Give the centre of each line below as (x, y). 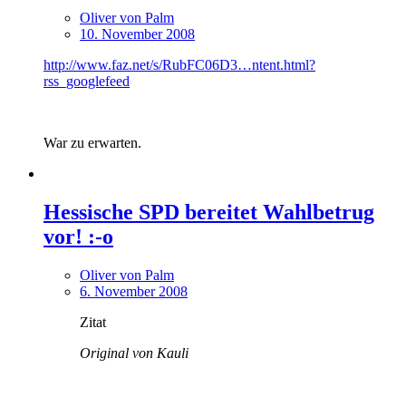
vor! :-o (78, 236)
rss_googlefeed (87, 81)
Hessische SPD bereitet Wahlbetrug (209, 212)
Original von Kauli (134, 353)
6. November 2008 (134, 291)
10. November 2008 (137, 34)
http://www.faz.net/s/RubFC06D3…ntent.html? (179, 64)
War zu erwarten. (92, 142)
